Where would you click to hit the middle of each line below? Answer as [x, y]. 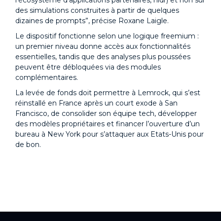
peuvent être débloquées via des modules [88, 67]
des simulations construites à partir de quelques [97, 10]
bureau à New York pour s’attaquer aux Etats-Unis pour [110, 134]
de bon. [28, 145]
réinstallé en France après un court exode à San [96, 103]
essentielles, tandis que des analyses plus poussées [103, 57]
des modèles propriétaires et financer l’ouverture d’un [108, 124]
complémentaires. [47, 77]
